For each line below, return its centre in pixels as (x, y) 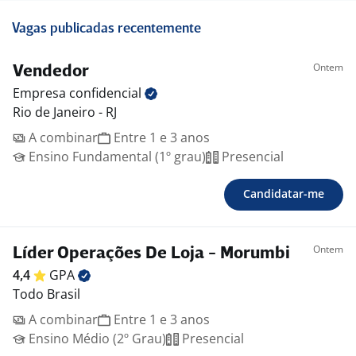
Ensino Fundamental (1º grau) (116, 157)
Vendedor (51, 72)
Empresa (41, 93)
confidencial (107, 93)
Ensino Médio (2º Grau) (96, 339)
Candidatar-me (284, 194)
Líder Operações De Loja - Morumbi (151, 254)
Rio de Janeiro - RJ (65, 112)
